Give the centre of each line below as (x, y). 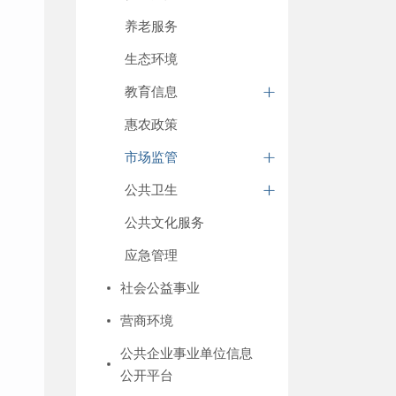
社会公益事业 (160, 288)
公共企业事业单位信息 (187, 353)
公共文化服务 (164, 222)
